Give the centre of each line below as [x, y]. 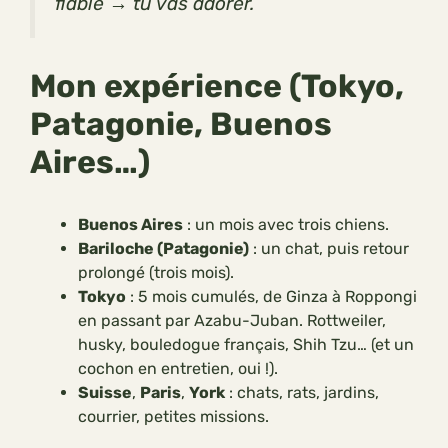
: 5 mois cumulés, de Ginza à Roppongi [271, 296]
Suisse [105, 392]
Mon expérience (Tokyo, [217, 85]
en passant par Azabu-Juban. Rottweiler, [232, 320]
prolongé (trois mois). [156, 272]
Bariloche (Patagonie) [163, 248]
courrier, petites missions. [173, 416]
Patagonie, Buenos [181, 123]
